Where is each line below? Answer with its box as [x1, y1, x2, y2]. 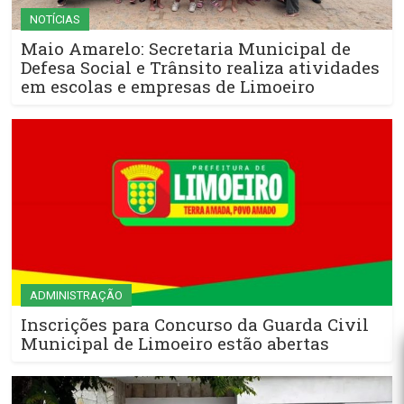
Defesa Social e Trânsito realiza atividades [21, 56, 380, 79]
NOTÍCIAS [30, 13, 80, 27]
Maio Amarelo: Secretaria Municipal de [21, 37, 351, 60]
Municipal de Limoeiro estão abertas [21, 331, 329, 354]
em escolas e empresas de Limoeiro [21, 75, 315, 98]
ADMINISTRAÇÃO [30, 288, 123, 302]
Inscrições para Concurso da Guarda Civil [21, 312, 369, 335]
